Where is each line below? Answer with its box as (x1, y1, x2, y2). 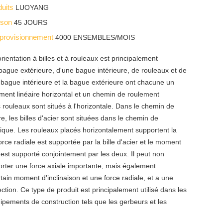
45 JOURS (14, 18, 48, 26)
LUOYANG (15, 3, 49, 11)
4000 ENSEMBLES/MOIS (55, 33, 135, 41)
